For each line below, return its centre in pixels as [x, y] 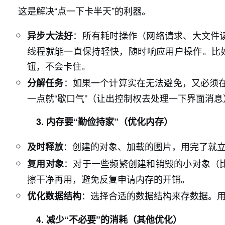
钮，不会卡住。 [59, 66]
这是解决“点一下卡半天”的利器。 [84, 11]
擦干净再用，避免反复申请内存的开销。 [108, 179]
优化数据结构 [54, 196]
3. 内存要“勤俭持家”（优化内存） [104, 122]
